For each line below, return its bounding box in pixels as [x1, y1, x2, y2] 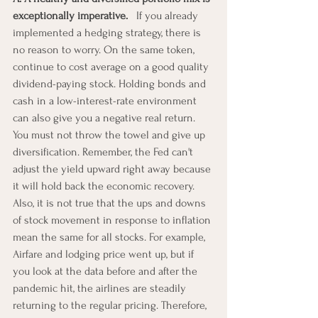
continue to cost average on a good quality [13, 60, 212, 73]
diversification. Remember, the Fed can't [13, 145, 196, 158]
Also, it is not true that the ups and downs [13, 196, 209, 209]
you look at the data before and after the [13, 264, 200, 278]
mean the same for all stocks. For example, [13, 230, 208, 243]
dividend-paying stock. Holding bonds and [13, 77, 209, 90]
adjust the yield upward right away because [13, 162, 214, 175]
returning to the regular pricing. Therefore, [13, 298, 209, 312]
